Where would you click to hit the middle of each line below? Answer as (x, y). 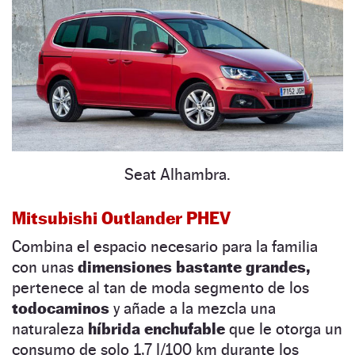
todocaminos (61, 309)
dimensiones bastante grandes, (192, 267)
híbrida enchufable (157, 329)
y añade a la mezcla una (193, 309)
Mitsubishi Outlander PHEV (121, 218)
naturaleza (50, 329)
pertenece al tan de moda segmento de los (160, 288)
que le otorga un (284, 329)
